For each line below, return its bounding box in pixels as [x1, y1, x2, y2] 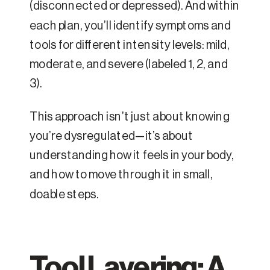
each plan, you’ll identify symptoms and [30, 20, 231, 32]
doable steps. [30, 189, 99, 201]
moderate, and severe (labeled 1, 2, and [30, 58, 228, 71]
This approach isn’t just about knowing [30, 111, 230, 124]
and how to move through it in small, [30, 169, 213, 181]
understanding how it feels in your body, [30, 149, 234, 162]
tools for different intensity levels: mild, [30, 39, 230, 52]
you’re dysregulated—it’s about [30, 130, 193, 143]
